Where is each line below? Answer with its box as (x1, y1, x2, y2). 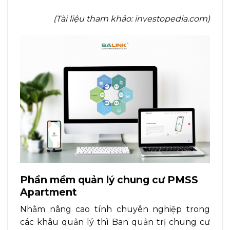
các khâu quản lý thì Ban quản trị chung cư (20, 217, 210, 227)
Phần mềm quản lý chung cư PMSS (20, 173, 198, 186)
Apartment (20, 185, 80, 198)
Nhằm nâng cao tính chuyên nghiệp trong (20, 204, 210, 215)
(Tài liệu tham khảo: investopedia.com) (53, 13, 210, 24)
